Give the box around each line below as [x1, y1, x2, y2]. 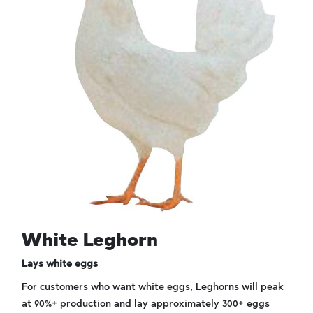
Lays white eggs [22, 258, 98, 270]
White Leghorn [22, 229, 158, 250]
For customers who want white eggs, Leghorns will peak [22, 281, 284, 293]
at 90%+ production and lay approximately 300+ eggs [22, 298, 270, 310]
